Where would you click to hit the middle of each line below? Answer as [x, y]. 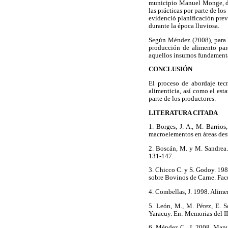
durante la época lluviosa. [184, 26]
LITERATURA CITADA [183, 113]
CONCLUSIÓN [170, 69]
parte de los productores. [182, 99]
